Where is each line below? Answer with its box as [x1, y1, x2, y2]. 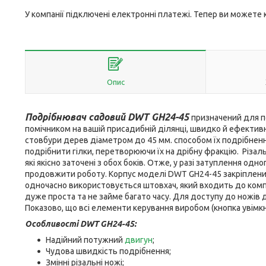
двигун [125, 235, 153, 245]
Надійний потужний [46, 235, 125, 245]
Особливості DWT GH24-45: [25, 219, 137, 229]
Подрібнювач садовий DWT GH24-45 [25, 112, 191, 122]
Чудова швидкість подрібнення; [46, 246, 171, 256]
